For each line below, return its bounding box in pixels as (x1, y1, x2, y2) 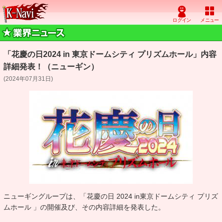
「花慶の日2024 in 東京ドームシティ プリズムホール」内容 (3, 50, 217, 58)
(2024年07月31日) (3, 75, 53, 82)
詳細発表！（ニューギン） (3, 62, 99, 71)
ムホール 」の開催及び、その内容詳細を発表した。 (3, 203, 165, 211)
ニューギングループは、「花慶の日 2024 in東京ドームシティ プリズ (3, 192, 218, 200)
